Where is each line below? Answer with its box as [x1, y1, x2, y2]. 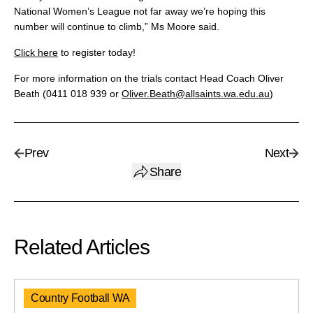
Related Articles [14, 235, 150, 259]
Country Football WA [31, 292, 130, 305]
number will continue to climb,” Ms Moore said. [14, 21, 219, 33]
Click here [14, 47, 58, 59]
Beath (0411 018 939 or [14, 88, 122, 100]
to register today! [58, 47, 136, 59]
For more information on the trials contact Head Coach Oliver [14, 73, 284, 85]
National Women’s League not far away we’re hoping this [14, 6, 265, 17]
